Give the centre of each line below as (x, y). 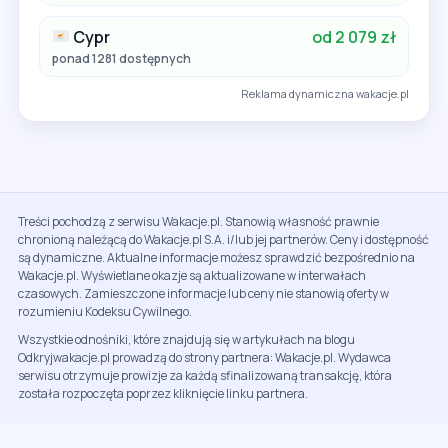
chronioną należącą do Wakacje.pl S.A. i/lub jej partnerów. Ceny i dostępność (223, 239)
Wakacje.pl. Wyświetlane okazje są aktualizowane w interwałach (192, 275)
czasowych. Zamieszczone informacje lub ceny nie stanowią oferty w (203, 293)
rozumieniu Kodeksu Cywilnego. (105, 311)
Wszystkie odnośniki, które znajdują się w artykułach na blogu (186, 339)
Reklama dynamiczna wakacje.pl (324, 93)
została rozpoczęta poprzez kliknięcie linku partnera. (163, 393)
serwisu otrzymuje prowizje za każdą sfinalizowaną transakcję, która (205, 375)
